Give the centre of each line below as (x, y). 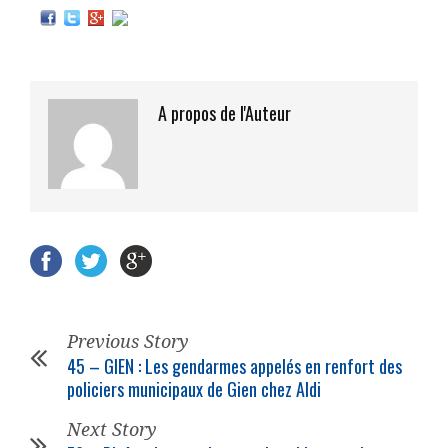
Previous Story (128, 342)
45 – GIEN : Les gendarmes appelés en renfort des (234, 366)
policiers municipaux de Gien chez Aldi (194, 389)
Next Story (112, 430)
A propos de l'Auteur (224, 113)
